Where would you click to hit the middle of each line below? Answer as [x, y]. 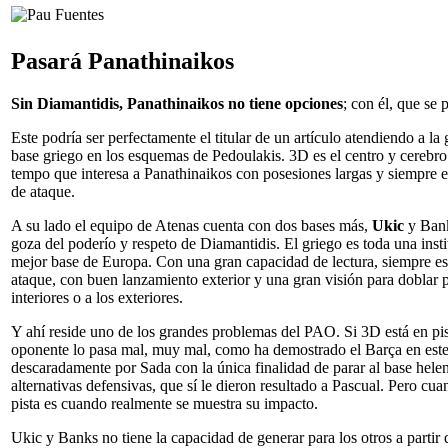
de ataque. [43, 191]
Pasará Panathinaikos [122, 60]
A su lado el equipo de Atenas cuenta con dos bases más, [191, 225]
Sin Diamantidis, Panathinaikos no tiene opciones [177, 103]
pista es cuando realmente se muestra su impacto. [164, 403]
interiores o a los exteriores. [97, 297]
